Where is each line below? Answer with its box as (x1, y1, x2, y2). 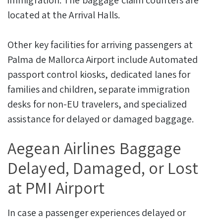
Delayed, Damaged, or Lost (7, 156, 199, 179)
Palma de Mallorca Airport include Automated (7, 53, 198, 66)
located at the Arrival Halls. (7, 8, 120, 21)
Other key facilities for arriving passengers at (7, 38, 193, 51)
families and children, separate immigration (7, 82, 190, 96)
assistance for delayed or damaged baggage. (7, 112, 194, 125)
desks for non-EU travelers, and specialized (7, 97, 187, 111)
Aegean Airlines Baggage (7, 136, 181, 159)
